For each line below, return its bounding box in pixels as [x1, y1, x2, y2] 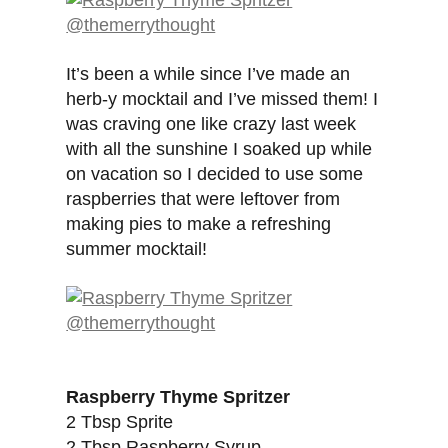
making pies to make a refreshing [66, 214, 332, 235]
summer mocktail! [66, 239, 208, 260]
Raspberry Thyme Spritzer [66, 387, 291, 408]
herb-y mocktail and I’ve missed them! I [66, 89, 379, 110]
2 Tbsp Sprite [66, 412, 174, 433]
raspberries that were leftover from [66, 189, 341, 210]
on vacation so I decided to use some [66, 164, 364, 185]
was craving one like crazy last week [66, 114, 357, 135]
